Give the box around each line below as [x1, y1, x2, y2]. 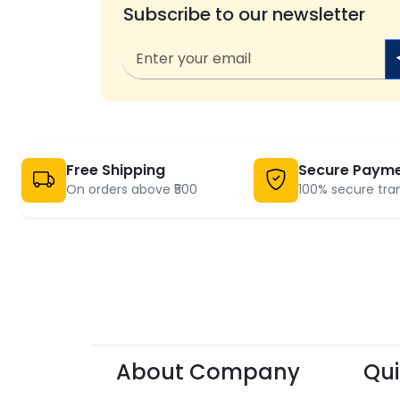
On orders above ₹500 [65, 179, 197, 198]
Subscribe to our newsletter [123, 2, 365, 27]
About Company [116, 357, 300, 387]
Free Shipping [65, 159, 165, 180]
